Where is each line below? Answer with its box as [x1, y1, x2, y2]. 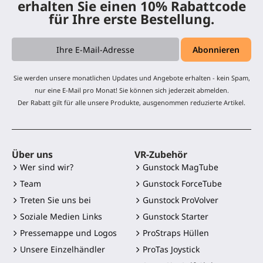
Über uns [12, 148, 53, 161]
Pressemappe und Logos [20, 227, 117, 239]
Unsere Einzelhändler [20, 244, 105, 255]
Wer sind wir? [20, 161, 73, 173]
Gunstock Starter [143, 211, 208, 222]
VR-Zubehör [134, 148, 187, 161]
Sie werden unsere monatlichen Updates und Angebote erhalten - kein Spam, [13, 73, 250, 83]
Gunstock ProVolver [143, 194, 218, 206]
